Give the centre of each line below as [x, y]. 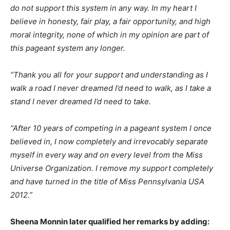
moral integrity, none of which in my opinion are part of [110, 35]
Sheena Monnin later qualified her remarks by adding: [110, 222]
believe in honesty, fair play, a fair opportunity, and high [110, 22]
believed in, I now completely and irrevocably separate [109, 142]
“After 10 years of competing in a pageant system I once [111, 128]
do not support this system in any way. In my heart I [103, 8]
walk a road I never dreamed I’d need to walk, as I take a [111, 88]
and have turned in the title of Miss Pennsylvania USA [107, 182]
